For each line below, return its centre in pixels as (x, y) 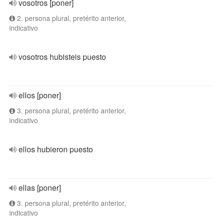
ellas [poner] (40, 188)
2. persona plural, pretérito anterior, (71, 18)
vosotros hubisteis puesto (62, 57)
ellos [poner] (40, 95)
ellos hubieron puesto (56, 149)
